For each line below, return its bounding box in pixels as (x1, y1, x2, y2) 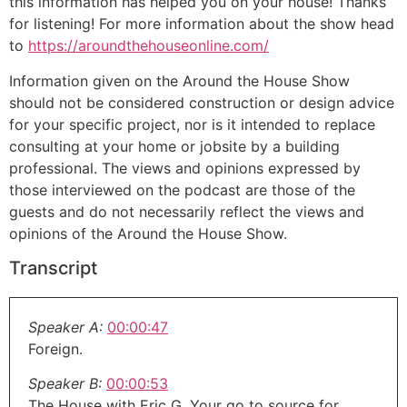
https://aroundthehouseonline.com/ (28, 36, 269, 55)
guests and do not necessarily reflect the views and (9, 202, 364, 221)
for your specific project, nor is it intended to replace (9, 114, 375, 134)
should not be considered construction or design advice (9, 93, 394, 112)
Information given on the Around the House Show (9, 71, 350, 90)
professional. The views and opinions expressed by (9, 158, 361, 177)
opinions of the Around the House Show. (9, 223, 287, 243)
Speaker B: (28, 374, 102, 393)
